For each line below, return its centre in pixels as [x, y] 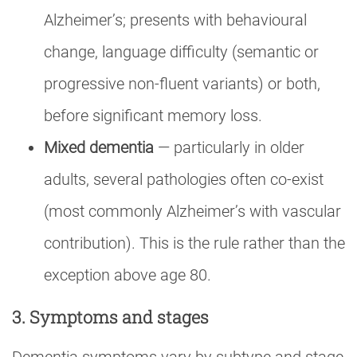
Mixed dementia [99, 148]
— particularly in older [229, 148]
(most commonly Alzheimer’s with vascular [192, 212]
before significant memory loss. [153, 116]
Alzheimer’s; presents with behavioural [175, 20]
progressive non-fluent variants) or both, [182, 84]
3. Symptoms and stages [110, 317]
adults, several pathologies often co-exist [184, 180]
